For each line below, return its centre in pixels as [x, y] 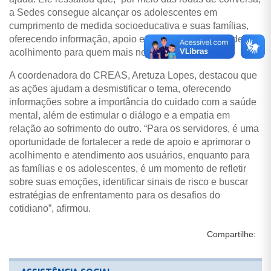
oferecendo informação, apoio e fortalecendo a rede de [126, 39]
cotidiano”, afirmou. [50, 208]
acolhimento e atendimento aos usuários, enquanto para [129, 155]
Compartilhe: [231, 234]
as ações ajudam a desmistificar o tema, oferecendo [120, 88]
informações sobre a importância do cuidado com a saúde [133, 102]
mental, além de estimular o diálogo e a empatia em [119, 115]
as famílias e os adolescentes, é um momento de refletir [128, 168]
